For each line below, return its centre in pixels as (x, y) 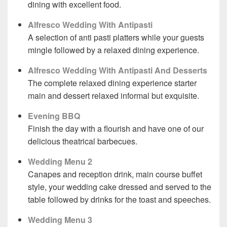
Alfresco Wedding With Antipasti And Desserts (118, 70)
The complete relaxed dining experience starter (112, 83)
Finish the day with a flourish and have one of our (116, 129)
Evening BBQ (54, 116)
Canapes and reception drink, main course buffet (115, 174)
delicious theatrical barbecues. (83, 141)
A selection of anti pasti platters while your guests (116, 37)
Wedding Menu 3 (60, 220)
